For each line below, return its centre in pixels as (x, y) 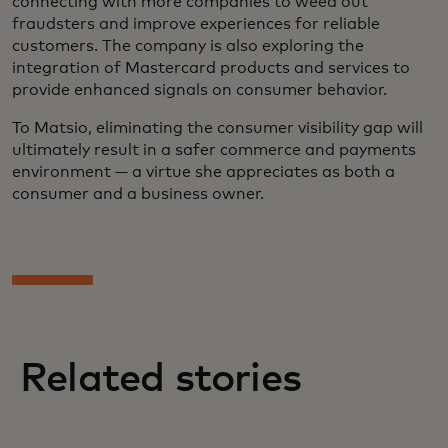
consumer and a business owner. (138, 194)
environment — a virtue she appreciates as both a (203, 172)
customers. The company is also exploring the (188, 46)
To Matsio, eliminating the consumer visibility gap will (217, 128)
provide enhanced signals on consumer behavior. (199, 90)
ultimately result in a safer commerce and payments (214, 150)
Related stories (160, 379)
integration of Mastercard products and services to (211, 68)
